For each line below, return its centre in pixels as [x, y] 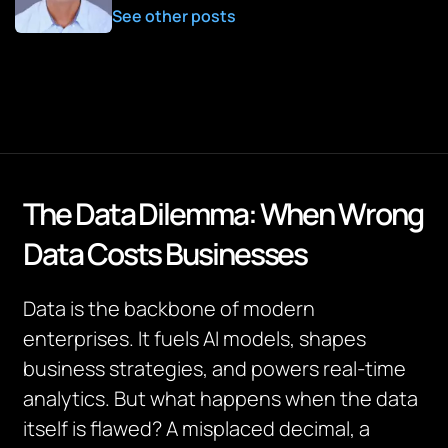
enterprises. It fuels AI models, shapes [195, 338]
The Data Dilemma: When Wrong [223, 213]
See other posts [174, 15]
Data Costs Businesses [165, 253]
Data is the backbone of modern [169, 308]
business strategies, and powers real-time [215, 368]
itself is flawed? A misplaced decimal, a [197, 428]
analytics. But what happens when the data [221, 398]
